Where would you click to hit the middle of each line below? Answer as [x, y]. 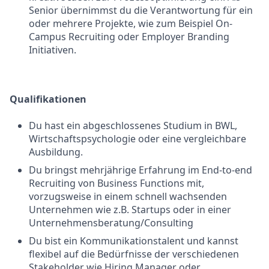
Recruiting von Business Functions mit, [116, 183]
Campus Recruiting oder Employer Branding [129, 37]
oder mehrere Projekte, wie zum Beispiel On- [131, 23]
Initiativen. [53, 50]
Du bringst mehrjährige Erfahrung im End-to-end [141, 170]
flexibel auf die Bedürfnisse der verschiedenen [134, 254]
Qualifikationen [48, 99]
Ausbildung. [56, 152]
